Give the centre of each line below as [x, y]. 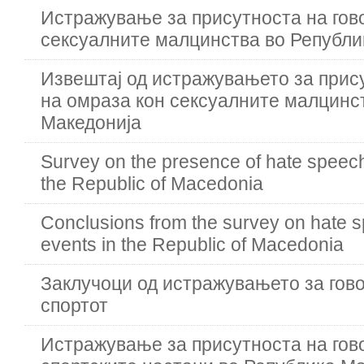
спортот [74, 305]
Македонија [91, 123]
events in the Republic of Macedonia [192, 245]
